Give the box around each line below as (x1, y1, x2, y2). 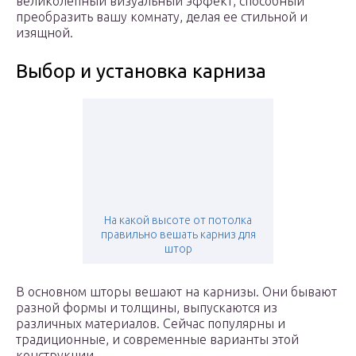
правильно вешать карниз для (100, 228, 256, 242)
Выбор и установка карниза (16, 60, 266, 83)
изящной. (16, 25, 73, 41)
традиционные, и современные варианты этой (16, 332, 299, 347)
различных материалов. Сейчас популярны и (16, 316, 285, 331)
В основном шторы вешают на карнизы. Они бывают (16, 284, 337, 300)
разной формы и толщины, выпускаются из (16, 300, 277, 315)
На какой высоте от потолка (104, 214, 252, 227)
